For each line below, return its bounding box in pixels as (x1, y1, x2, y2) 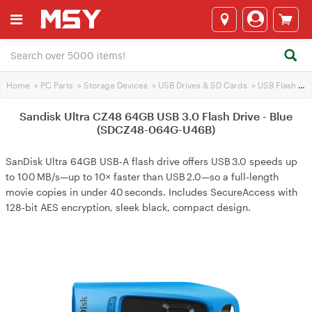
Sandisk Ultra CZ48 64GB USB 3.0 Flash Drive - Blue (19, 109, 292, 123)
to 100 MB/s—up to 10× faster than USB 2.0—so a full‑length (6, 171, 279, 182)
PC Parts (40, 80, 73, 90)
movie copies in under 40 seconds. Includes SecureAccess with (6, 186, 297, 198)
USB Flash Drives (258, 80, 298, 90)
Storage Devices (84, 80, 148, 90)
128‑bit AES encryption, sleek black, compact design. (6, 201, 251, 213)
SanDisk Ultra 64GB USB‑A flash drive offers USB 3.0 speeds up (6, 155, 297, 167)
